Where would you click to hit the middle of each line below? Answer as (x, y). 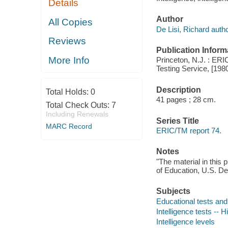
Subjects (173, 191)
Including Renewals (77, 114)
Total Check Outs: (78, 105)
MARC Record (69, 126)
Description (178, 90)
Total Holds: (68, 92)
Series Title (177, 121)
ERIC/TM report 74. (189, 131)
